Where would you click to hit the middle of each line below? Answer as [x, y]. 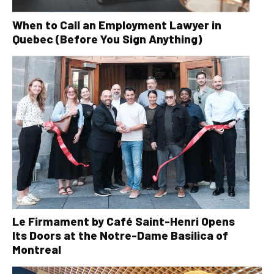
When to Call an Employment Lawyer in [117, 25]
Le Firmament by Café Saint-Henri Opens [124, 221]
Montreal [37, 250]
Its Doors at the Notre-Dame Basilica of [120, 235]
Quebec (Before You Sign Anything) [107, 39]
